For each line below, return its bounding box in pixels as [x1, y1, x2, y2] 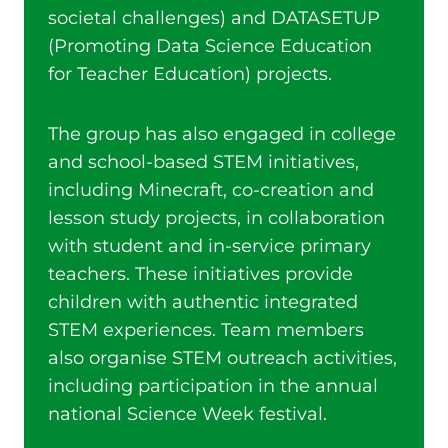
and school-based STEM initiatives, [48, 151, 359, 173]
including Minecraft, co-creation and [48, 179, 374, 201]
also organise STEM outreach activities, [48, 347, 397, 369]
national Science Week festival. [48, 403, 327, 425]
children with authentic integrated [48, 291, 358, 313]
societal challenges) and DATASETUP [48, 7, 380, 29]
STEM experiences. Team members [48, 319, 364, 341]
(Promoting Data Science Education [48, 35, 372, 57]
